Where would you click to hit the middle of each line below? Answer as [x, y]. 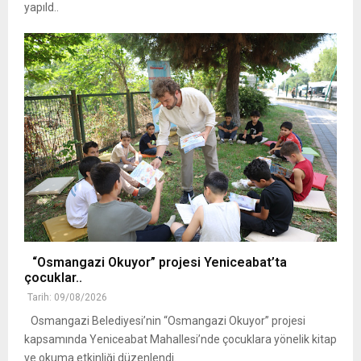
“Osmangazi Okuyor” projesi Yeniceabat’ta [156, 263]
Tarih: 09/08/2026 [67, 298]
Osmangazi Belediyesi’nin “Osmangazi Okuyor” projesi [165, 321]
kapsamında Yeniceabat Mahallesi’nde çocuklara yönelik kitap [180, 340]
